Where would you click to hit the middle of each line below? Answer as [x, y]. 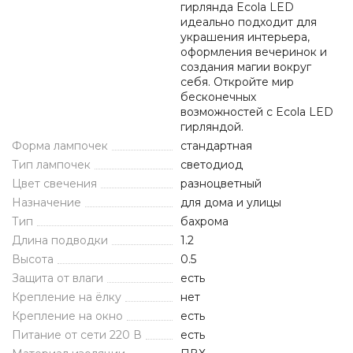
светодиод [212, 165]
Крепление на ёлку [67, 297]
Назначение [46, 203]
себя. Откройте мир [237, 82]
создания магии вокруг [246, 67]
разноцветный [221, 184]
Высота [33, 259]
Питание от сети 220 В [77, 335]
